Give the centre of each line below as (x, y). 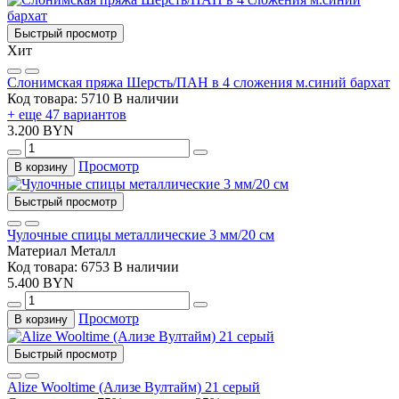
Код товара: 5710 (60, 98)
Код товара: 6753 (60, 266)
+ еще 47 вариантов (67, 114)
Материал (37, 250)
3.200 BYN (41, 130)
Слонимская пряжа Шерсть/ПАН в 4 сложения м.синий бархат (199, 82)
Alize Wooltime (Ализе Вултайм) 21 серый (134, 387)
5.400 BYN (41, 282)
